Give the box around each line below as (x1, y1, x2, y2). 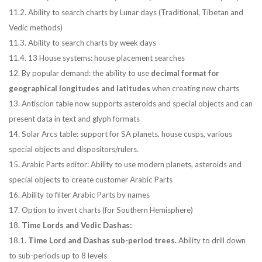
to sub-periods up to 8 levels (9, 251, 107, 260)
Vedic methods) (9, 23, 63, 32)
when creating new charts (150, 84, 239, 93)
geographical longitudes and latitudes (9, 84, 150, 93)
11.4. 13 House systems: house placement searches (9, 53, 185, 63)
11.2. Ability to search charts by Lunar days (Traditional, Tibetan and (9, 8, 243, 17)
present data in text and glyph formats (9, 114, 140, 123)
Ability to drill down (177, 236, 246, 245)
